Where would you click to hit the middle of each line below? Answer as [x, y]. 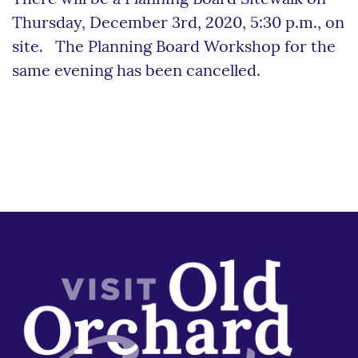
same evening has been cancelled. [136, 72]
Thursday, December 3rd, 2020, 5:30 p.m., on [178, 24]
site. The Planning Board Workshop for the [174, 48]
